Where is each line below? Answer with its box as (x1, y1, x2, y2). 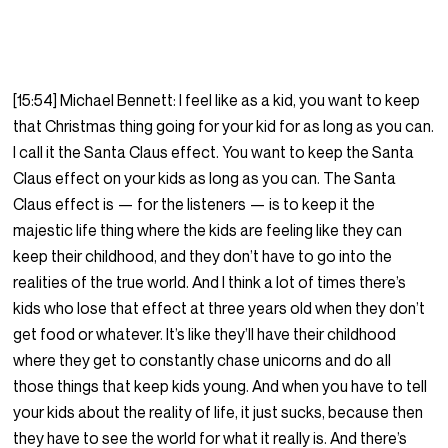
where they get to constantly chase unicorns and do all (13, 350, 392, 371)
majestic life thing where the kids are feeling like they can (13, 220, 403, 241)
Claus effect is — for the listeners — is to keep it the (13, 194, 376, 215)
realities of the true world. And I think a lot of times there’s (13, 272, 407, 293)
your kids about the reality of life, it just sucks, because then (13, 402, 424, 423)
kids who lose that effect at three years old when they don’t (13, 298, 426, 319)
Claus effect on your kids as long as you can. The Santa (13, 168, 397, 189)
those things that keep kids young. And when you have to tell (13, 376, 428, 397)
